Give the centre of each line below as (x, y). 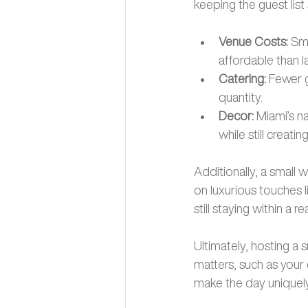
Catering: (242, 79)
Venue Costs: (255, 42)
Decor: (238, 116)
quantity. (241, 97)
